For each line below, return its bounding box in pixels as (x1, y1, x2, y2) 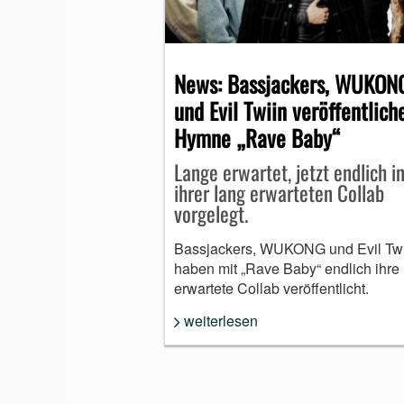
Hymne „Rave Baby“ (174, 120, 341, 154)
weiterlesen (184, 309, 258, 331)
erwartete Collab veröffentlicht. (174, 277, 369, 298)
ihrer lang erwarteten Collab (174, 177, 384, 208)
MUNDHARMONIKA (180, 29, 306, 49)
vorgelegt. (174, 197, 248, 229)
